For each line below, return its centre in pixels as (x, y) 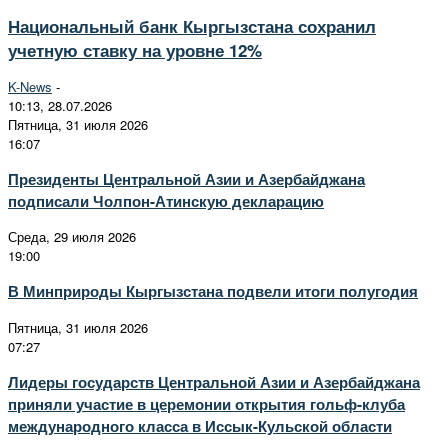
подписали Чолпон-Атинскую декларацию (166, 201)
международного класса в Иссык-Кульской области (200, 425)
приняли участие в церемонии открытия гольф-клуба (206, 403)
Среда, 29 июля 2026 (72, 237)
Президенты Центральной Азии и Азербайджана (186, 179)
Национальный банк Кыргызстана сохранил (192, 25)
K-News (30, 86)
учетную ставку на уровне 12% (135, 49)
